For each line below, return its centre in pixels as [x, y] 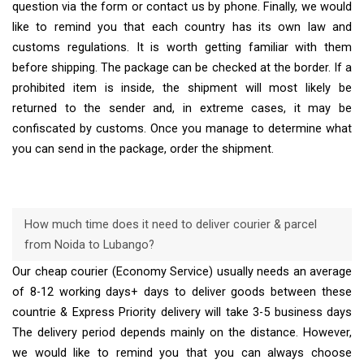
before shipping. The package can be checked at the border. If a [182, 68]
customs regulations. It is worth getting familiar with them [182, 48]
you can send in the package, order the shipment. [143, 149]
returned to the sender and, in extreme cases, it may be [182, 109]
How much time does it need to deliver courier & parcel [170, 224]
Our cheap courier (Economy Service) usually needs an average [182, 271]
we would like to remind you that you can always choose [182, 353]
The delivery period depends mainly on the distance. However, [182, 332]
